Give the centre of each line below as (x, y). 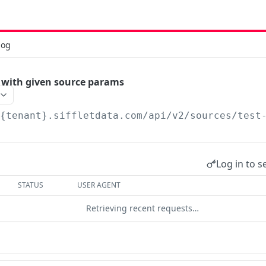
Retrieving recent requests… (142, 208)
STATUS (31, 185)
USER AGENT (99, 185)
